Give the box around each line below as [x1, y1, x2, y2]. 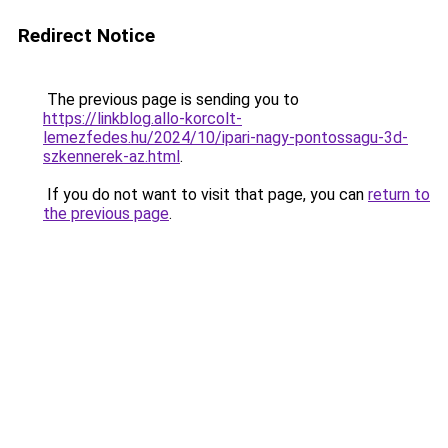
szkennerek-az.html [43, 147, 180, 166]
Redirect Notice [18, 24, 155, 47]
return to [368, 185, 430, 204]
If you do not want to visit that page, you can [43, 185, 368, 204]
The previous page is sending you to [43, 90, 299, 109]
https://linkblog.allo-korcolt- [43, 109, 242, 128]
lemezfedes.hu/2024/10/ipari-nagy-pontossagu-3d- [43, 128, 408, 147]
